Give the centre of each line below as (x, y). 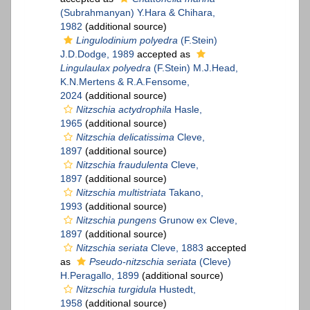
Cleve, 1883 (176, 248)
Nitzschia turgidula (116, 290)
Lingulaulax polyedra (106, 68)
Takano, (185, 193)
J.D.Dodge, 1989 (97, 54)
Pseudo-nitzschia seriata (143, 262)
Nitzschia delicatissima (125, 137)
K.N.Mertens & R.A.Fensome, (125, 82)
